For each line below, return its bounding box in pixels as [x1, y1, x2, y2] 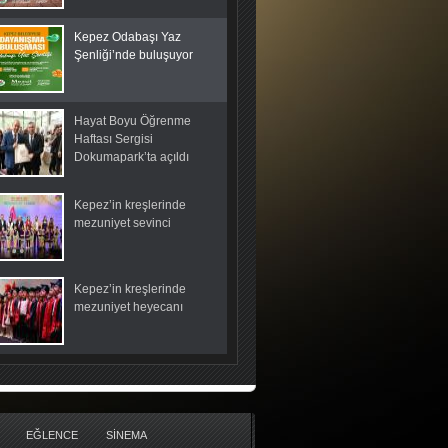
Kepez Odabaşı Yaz [74, 30, 181, 44]
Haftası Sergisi [74, 132, 153, 146]
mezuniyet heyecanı [74, 300, 183, 314]
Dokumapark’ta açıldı [74, 150, 189, 164]
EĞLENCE [26, 429, 78, 441]
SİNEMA [106, 429, 147, 441]
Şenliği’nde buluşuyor [74, 48, 193, 62]
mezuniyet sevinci [74, 216, 171, 230]
